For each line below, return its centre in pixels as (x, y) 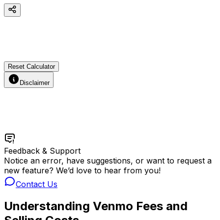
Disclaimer (35, 82)
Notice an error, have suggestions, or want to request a (108, 160)
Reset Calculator (31, 66)
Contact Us (37, 184)
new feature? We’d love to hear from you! (82, 170)
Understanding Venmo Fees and (96, 206)
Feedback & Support (42, 151)
